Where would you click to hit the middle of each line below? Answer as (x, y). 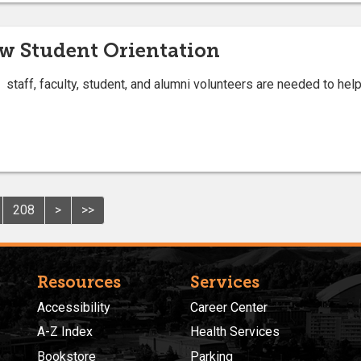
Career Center (229, 307)
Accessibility (74, 307)
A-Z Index (65, 332)
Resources (79, 282)
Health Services (235, 332)
